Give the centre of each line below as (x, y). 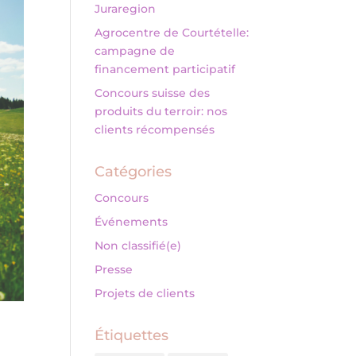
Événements (132, 222)
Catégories (133, 172)
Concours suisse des (153, 93)
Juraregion (126, 9)
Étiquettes (132, 335)
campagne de (135, 51)
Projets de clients (145, 293)
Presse (114, 269)
